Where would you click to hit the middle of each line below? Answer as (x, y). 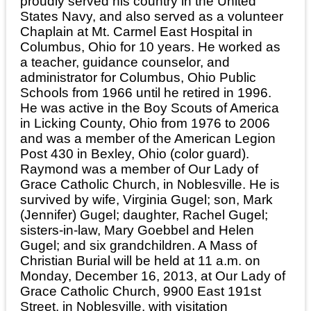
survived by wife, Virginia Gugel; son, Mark (146, 199)
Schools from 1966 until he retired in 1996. (146, 92)
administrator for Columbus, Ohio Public (138, 77)
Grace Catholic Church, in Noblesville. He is (150, 184)
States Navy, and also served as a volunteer (152, 16)
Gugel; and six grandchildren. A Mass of (138, 245)
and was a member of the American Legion (148, 138)
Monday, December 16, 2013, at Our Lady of (153, 276)
